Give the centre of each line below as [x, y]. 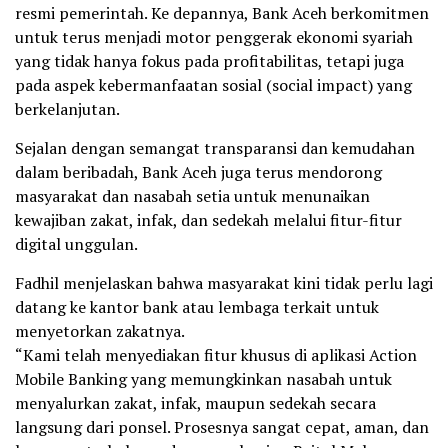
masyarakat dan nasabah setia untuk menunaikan [192, 195]
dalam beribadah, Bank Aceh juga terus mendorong [198, 171]
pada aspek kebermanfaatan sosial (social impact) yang [213, 84]
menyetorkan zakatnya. [100, 330]
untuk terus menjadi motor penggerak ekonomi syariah [214, 36]
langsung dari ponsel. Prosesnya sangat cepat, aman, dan [222, 426]
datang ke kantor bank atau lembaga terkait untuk [197, 306]
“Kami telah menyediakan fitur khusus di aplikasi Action [216, 354]
